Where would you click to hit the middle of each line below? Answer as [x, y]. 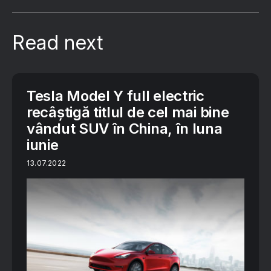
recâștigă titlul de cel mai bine [128, 112]
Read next [58, 42]
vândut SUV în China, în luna [125, 128]
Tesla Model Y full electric [116, 96]
